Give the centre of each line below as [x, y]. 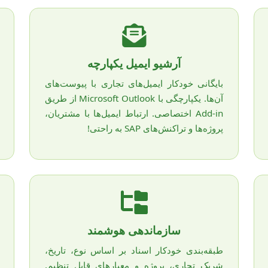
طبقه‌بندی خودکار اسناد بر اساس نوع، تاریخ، [134, 250]
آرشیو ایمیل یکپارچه [134, 63]
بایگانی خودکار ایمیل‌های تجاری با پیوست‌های [134, 83]
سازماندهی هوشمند [134, 230]
